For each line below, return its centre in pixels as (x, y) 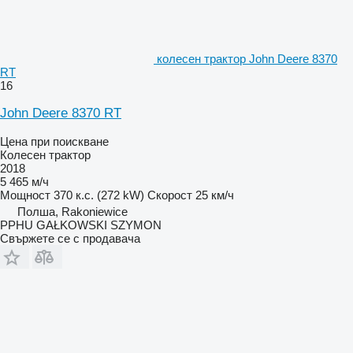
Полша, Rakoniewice (72, 211)
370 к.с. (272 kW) (99, 195)
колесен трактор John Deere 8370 (247, 58)
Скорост (170, 195)
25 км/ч (215, 195)
